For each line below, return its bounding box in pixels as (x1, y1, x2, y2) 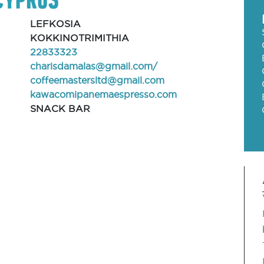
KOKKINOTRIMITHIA (29, 32, 129, 43)
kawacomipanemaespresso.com (29, 89, 177, 100)
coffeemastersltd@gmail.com (29, 75, 164, 85)
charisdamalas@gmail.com (29, 61, 153, 71)
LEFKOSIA (29, 18, 81, 29)
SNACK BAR (29, 103, 90, 114)
